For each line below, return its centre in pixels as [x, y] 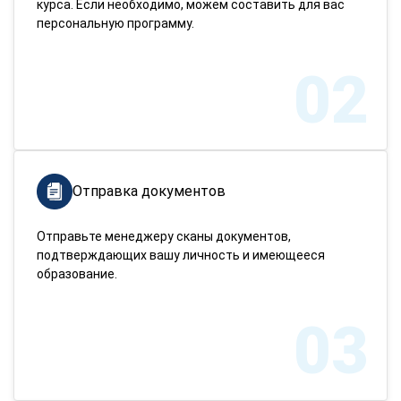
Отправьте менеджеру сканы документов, [164, 236]
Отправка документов [149, 191]
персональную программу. [115, 23]
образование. [77, 274]
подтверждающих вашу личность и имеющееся [181, 255]
